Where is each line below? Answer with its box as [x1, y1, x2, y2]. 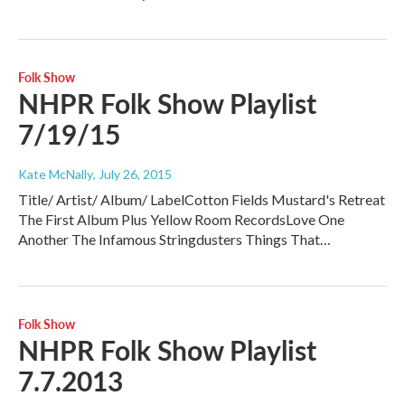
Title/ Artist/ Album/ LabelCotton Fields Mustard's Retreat [18, 191, 385, 209]
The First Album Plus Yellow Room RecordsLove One [18, 211, 344, 229]
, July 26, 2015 [93, 166, 172, 183]
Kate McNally [18, 166, 93, 183]
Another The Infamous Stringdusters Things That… [18, 231, 331, 249]
